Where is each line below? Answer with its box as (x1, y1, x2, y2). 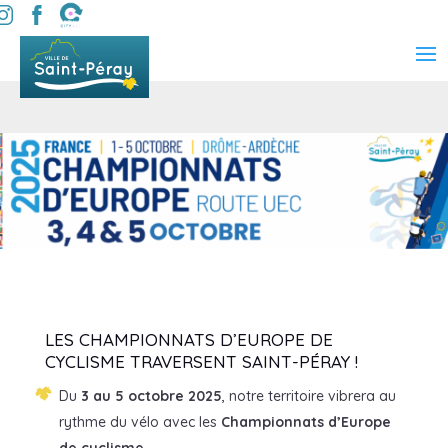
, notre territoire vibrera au (221, 386, 396, 405)
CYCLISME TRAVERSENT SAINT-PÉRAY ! (44, 350, 358, 372)
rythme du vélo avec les (58, 412, 221, 431)
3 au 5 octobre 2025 (80, 386, 222, 405)
